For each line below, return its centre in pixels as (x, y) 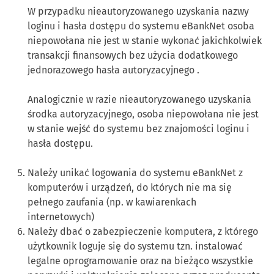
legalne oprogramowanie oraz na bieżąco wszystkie (140, 261)
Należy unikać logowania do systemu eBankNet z (135, 173)
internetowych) (61, 217)
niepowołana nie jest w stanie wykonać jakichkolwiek (145, 41)
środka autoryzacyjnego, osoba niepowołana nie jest (143, 114)
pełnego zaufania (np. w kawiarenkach (112, 202)
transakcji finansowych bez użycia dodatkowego (133, 56)
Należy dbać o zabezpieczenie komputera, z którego (143, 232)
